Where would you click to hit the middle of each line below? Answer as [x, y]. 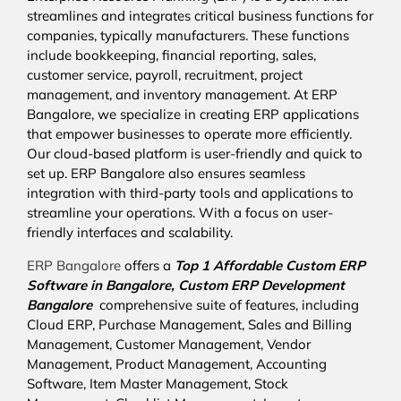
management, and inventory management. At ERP [182, 95]
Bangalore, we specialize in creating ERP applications [193, 115]
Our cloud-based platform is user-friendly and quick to [195, 154]
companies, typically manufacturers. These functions [188, 36]
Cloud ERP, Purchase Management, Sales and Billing [189, 325]
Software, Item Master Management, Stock [158, 384]
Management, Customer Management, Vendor [169, 345]
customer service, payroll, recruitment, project [165, 75]
